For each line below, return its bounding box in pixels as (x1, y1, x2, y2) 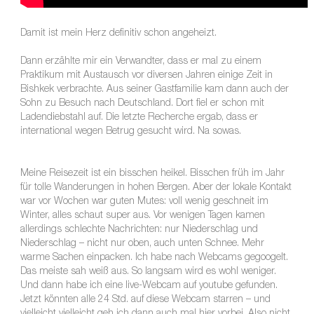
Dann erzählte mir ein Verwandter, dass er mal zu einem (20, 57, 261, 67)
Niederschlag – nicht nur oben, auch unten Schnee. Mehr (20, 239, 264, 250)
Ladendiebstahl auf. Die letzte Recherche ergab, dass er (20, 113, 258, 123)
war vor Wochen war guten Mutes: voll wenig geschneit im (20, 197, 268, 207)
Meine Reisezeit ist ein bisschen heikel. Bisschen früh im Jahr (20, 169, 285, 179)
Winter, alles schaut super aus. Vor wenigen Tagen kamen (20, 211, 265, 221)
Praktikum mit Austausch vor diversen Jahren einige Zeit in (20, 71, 273, 81)
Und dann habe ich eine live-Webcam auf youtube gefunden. (20, 281, 278, 292)
